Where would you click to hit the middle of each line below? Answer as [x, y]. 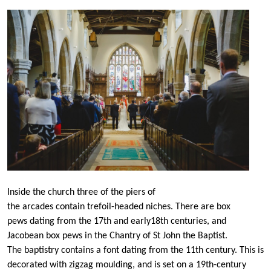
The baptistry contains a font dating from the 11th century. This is [135, 250]
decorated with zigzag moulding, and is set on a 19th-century [127, 265]
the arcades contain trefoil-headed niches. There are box [119, 207]
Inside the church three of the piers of [81, 192]
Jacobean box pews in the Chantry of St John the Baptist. [117, 236]
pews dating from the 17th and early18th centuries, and [117, 221]
